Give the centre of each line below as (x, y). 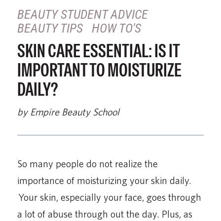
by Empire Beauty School (68, 112)
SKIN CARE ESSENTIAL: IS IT (98, 51)
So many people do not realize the (88, 164)
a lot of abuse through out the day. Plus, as (105, 214)
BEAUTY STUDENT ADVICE (83, 15)
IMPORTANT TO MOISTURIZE (99, 70)
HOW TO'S (116, 28)
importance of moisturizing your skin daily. (104, 181)
